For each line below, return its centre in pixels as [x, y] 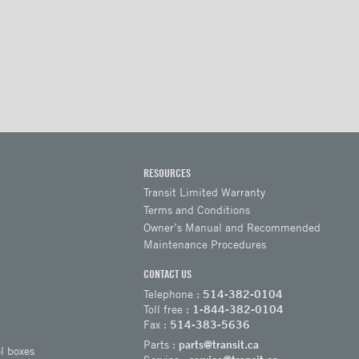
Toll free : [168, 309]
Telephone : [173, 293]
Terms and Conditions [197, 210]
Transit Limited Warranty [205, 192]
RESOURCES [167, 172]
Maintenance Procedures [205, 244]
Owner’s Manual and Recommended [232, 228]
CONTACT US [168, 274]
